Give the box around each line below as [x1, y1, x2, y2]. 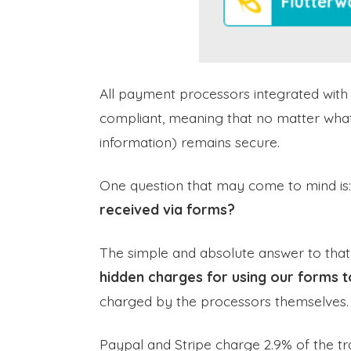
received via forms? [100, 201, 235, 218]
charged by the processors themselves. [100, 292, 349, 309]
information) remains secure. [100, 133, 280, 150]
